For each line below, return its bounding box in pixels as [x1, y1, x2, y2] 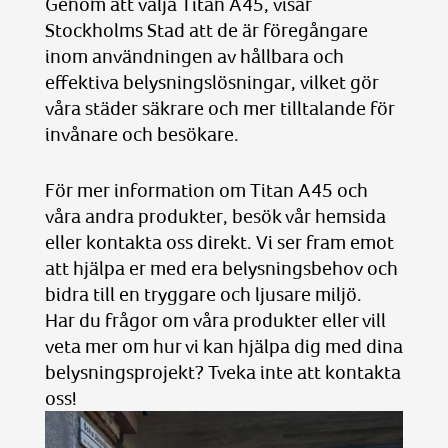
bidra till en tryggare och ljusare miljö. [44, 282, 362, 305]
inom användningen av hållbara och [44, 44, 344, 67]
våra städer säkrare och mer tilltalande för [44, 96, 395, 119]
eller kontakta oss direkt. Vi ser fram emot [44, 230, 394, 253]
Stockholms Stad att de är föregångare [44, 18, 368, 41]
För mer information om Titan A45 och [44, 178, 368, 201]
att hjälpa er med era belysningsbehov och [44, 256, 398, 279]
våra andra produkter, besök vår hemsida [44, 204, 386, 227]
